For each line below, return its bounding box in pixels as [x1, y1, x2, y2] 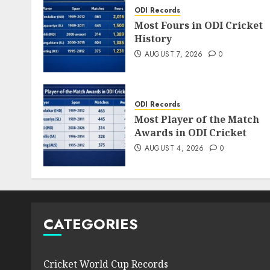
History [134, 32, 172, 45]
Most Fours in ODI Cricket [134, 19, 263, 32]
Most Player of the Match [134, 113, 259, 126]
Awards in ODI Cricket [134, 126, 246, 139]
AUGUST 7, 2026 [144, 49, 203, 60]
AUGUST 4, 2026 [144, 143, 204, 154]
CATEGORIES [43, 213, 138, 234]
